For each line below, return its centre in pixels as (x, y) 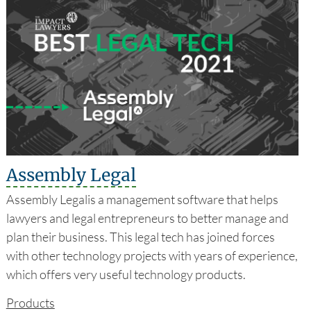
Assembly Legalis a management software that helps (142, 200)
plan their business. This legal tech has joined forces (140, 237)
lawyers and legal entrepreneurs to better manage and (147, 218)
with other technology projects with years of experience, (152, 256)
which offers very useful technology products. (126, 275)
